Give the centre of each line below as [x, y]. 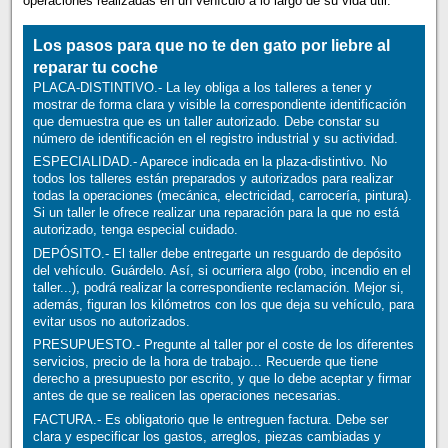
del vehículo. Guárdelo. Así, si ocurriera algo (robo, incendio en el [221, 270]
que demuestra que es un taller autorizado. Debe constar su [205, 122]
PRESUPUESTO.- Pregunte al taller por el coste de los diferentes [223, 345]
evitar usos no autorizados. [111, 321]
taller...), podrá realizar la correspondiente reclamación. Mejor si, [218, 287]
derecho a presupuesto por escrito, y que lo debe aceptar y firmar [221, 379]
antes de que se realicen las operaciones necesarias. [186, 396]
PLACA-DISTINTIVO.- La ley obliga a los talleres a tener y [202, 88]
